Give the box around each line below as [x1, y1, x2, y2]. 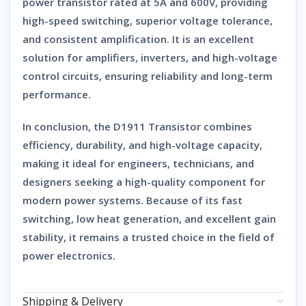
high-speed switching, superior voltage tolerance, [23, 13, 273, 27]
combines [201, 119, 252, 133]
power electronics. [23, 248, 115, 262]
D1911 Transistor [113, 119, 201, 133]
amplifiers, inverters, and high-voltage [85, 50, 277, 64]
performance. [23, 87, 91, 101]
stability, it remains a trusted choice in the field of [23, 229, 275, 244]
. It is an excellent [167, 31, 254, 46]
